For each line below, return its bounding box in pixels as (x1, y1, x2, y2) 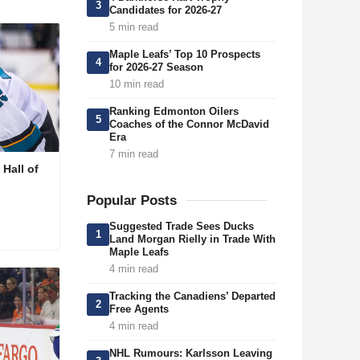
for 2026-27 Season (109, 61, 203, 73)
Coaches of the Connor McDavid (109, 118, 269, 130)
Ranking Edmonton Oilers (109, 105, 239, 117)
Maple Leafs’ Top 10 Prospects (109, 48, 260, 60)
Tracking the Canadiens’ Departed (109, 290, 276, 302)
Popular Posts (87, 193, 177, 208)
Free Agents (109, 303, 169, 315)
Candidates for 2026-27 (109, 4, 222, 16)
